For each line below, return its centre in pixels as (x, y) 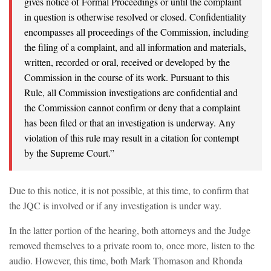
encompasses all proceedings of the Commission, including (136, 32)
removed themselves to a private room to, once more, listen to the (132, 246)
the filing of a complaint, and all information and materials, (135, 47)
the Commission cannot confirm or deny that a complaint (132, 108)
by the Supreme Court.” (69, 153)
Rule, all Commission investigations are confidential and (131, 93)
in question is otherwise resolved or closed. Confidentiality (135, 17)
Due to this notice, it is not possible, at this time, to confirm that (129, 191)
